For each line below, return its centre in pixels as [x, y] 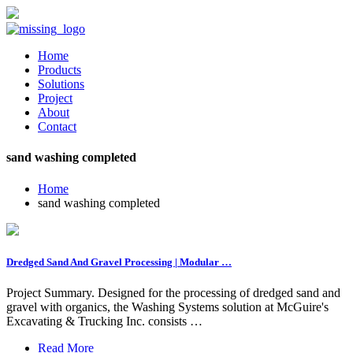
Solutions [61, 84]
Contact [57, 126]
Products [59, 70]
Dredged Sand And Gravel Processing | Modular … [119, 262]
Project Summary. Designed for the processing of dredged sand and [173, 292]
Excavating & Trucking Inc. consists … [104, 321]
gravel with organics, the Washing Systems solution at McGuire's [167, 307]
